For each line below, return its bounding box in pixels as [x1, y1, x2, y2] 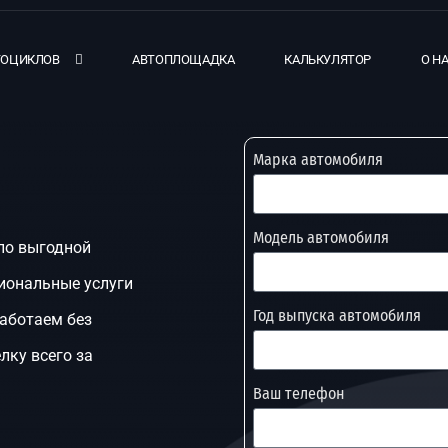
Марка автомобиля [253, 150, 383, 169]
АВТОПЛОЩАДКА [132, 51, 235, 67]
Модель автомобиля [253, 228, 389, 247]
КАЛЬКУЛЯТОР [284, 51, 372, 67]
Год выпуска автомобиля [253, 306, 421, 325]
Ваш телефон [253, 384, 345, 403]
